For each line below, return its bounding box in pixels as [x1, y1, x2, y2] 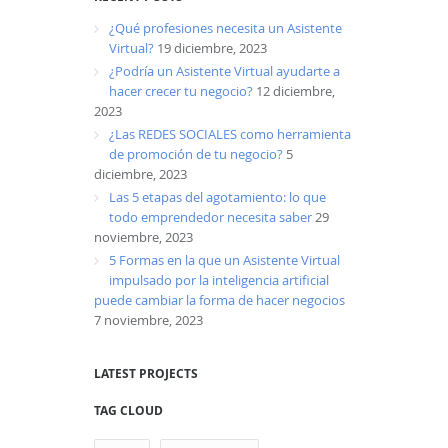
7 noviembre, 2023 [94, 311, 203, 330]
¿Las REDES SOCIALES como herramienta [109, 125, 351, 144]
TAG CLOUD [94, 402, 163, 420]
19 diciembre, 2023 [157, 39, 267, 58]
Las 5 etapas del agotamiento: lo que [109, 188, 326, 207]
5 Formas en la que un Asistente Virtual [109, 251, 340, 270]
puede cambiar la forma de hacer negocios [94, 291, 345, 310]
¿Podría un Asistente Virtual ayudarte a [109, 62, 340, 81]
